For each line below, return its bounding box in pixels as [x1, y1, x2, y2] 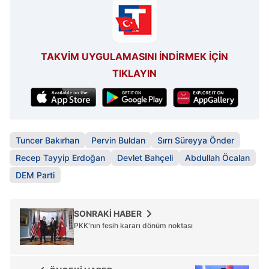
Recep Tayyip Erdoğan [16, 152, 105, 163]
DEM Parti [16, 169, 55, 180]
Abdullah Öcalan [185, 152, 250, 163]
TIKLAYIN [112, 67, 157, 79]
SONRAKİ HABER [74, 208, 142, 219]
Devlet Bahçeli [117, 152, 173, 163]
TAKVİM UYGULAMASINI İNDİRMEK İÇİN [41, 50, 228, 62]
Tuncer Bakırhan [16, 134, 79, 145]
